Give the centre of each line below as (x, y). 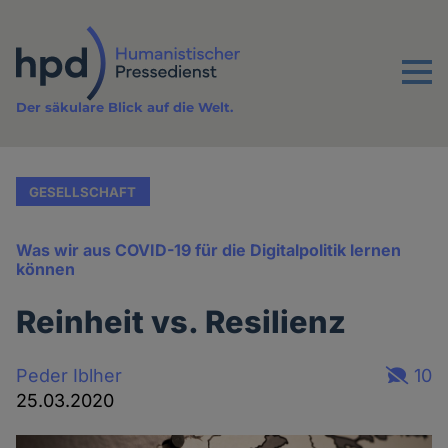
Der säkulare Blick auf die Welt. (125, 107)
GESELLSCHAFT (83, 191)
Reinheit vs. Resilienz (181, 322)
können (46, 269)
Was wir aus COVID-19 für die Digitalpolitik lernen (209, 250)
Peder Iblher (69, 375)
